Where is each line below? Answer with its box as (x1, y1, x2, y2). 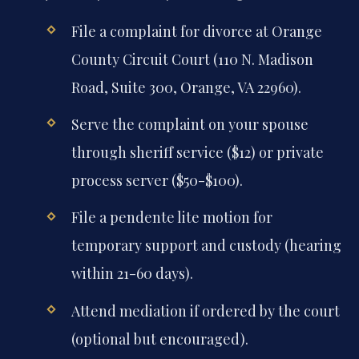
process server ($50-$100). (71, 171, 243, 191)
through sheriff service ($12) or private (71, 143, 324, 163)
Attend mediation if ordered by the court (71, 301, 340, 321)
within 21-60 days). (71, 264, 193, 284)
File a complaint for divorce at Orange (71, 22, 322, 42)
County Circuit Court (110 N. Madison (71, 50, 313, 70)
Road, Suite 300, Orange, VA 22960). (71, 78, 301, 98)
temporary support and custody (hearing (71, 236, 341, 256)
